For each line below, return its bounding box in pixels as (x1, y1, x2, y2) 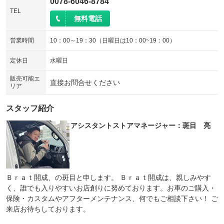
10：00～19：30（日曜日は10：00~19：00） (50, 37, 175, 44)
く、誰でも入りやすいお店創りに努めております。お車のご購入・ (6, 184, 216, 192)
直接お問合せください (50, 78, 120, 86)
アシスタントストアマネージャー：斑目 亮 (70, 121, 210, 129)
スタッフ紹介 (6, 104, 54, 112)
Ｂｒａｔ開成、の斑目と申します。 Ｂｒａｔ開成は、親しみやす (6, 173, 211, 181)
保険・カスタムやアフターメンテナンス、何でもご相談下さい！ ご (6, 194, 218, 202)
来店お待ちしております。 (6, 205, 90, 213)
